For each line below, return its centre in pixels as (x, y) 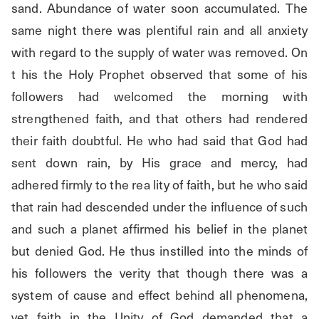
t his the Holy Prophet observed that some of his (159, 74)
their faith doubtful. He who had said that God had (159, 141)
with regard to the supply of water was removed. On (159, 52)
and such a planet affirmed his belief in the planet (159, 229)
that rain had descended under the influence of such (159, 207)
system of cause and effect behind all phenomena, (159, 295)
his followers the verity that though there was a (159, 273)
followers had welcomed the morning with (159, 96)
